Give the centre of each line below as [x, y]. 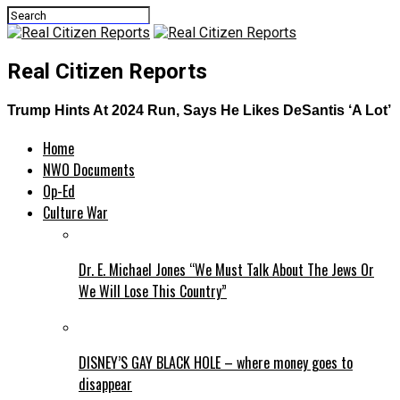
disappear [105, 384]
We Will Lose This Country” [153, 292]
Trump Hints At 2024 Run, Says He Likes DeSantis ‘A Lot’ [199, 111]
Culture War [75, 213]
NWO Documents [89, 170]
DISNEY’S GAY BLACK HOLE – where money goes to [216, 363]
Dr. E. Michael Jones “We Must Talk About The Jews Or [226, 270]
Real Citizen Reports [107, 71]
